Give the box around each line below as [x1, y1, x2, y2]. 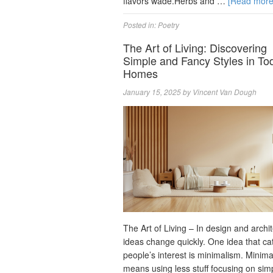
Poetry [158, 19, 179, 30]
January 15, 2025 [123, 87, 181, 97]
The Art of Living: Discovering [123, 40, 267, 55]
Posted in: [123, 19, 158, 30]
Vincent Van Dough [193, 87, 257, 97]
